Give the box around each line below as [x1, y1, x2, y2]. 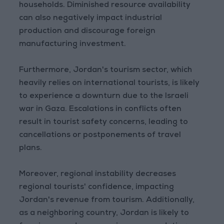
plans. [19, 144, 42, 153]
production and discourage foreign [19, 27, 156, 36]
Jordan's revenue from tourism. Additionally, [19, 196, 195, 205]
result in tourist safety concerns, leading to [19, 118, 188, 127]
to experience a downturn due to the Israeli [19, 92, 189, 101]
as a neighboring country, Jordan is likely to [19, 209, 189, 218]
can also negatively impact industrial [19, 14, 162, 23]
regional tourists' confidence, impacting [19, 183, 174, 192]
